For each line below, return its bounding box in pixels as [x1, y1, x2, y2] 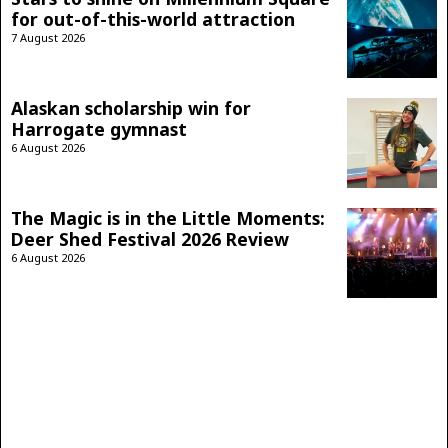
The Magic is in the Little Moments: [11, 205, 325, 230]
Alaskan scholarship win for [11, 95, 251, 120]
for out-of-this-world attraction [11, 6, 295, 31]
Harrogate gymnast [11, 116, 187, 141]
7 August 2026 [11, 29, 85, 45]
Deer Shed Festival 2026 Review [11, 226, 289, 251]
